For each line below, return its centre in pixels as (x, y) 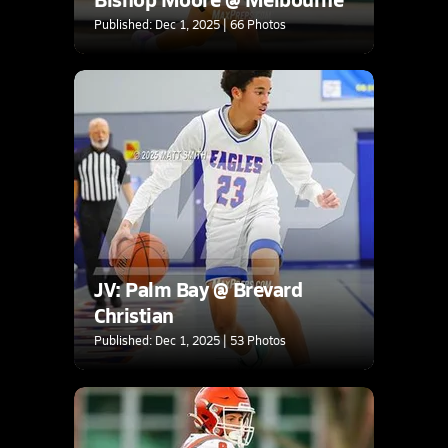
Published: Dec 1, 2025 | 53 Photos (190, 339)
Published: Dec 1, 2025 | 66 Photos (190, 23)
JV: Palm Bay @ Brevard (198, 288)
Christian (134, 314)
